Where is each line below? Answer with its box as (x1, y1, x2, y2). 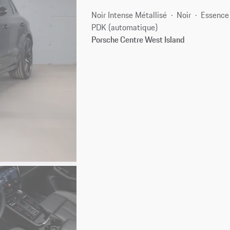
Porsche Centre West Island (91, 33, 185, 46)
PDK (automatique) (91, 21, 158, 33)
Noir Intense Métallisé (91, 8, 167, 21)
